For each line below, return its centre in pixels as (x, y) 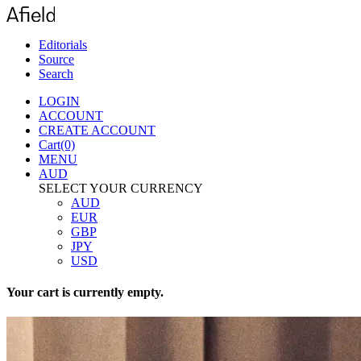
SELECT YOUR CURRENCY (121, 188)
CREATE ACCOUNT (97, 130)
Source (56, 59)
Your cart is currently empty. (85, 292)
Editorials (63, 44)
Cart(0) (57, 144)
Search (56, 73)
